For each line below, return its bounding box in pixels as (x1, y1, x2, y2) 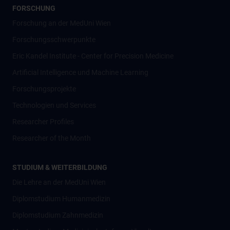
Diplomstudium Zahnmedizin (12, 211, 103, 219)
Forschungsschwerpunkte (12, 35, 95, 44)
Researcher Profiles (12, 118, 74, 126)
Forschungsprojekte (12, 85, 76, 93)
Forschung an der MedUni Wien (12, 19, 111, 27)
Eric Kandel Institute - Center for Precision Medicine (12, 52, 174, 60)
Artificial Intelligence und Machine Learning (12, 68, 148, 76)
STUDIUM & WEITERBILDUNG (12, 163, 107, 171)
